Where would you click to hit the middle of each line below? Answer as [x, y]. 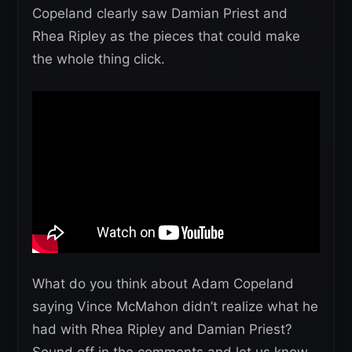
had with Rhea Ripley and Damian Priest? [162, 329]
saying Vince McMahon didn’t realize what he [175, 306]
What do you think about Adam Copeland [163, 283]
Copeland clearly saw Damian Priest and [160, 13]
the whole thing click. [99, 59]
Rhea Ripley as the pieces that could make [166, 36]
